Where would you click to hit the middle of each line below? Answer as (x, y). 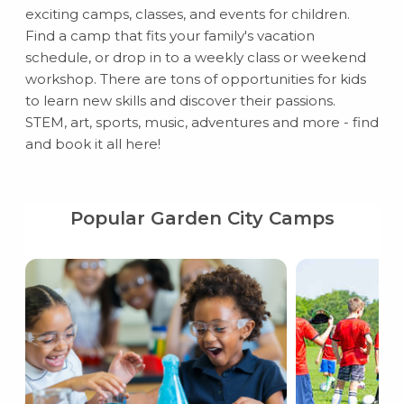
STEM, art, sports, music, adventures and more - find (202, 122)
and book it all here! (92, 144)
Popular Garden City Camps (202, 218)
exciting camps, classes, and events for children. (187, 14)
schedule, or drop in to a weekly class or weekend (195, 57)
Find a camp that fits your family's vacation (170, 36)
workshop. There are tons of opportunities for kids (195, 79)
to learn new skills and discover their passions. (180, 101)
